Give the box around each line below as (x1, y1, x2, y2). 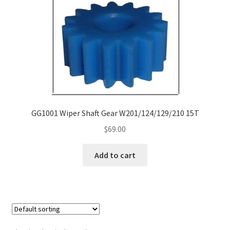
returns (11, 40, 38, 50)
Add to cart (94, 149, 136, 160)
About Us (11, 121, 44, 132)
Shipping (11, 67, 43, 78)
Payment (11, 12, 44, 23)
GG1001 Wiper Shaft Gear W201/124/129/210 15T (31, 108, 199, 118)
